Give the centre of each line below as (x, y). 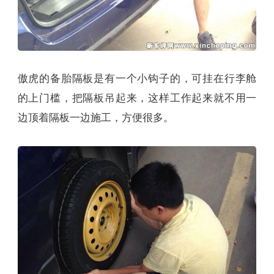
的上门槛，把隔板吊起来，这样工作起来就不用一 (137, 98)
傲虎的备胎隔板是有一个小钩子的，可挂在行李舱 (137, 79)
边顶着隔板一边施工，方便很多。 (95, 118)
